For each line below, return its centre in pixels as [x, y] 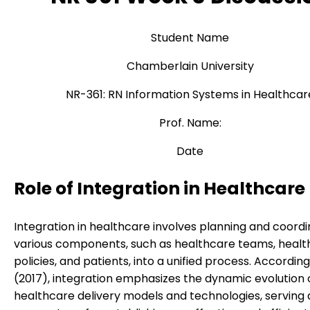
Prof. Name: [190, 123]
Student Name [190, 38]
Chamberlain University [190, 66]
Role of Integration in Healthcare [159, 189]
